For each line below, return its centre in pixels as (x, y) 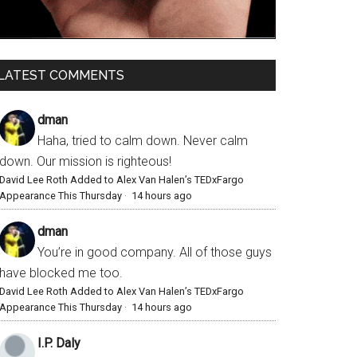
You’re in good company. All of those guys (155, 253)
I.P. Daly (59, 343)
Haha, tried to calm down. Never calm (143, 141)
